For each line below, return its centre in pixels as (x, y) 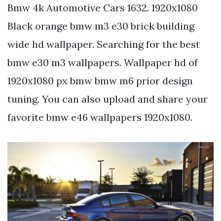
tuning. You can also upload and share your (108, 99)
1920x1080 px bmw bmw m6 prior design (100, 80)
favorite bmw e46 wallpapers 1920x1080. (100, 117)
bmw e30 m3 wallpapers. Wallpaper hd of (103, 62)
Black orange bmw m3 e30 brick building (101, 26)
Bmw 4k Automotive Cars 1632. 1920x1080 (103, 7)
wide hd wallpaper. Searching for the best (104, 44)
